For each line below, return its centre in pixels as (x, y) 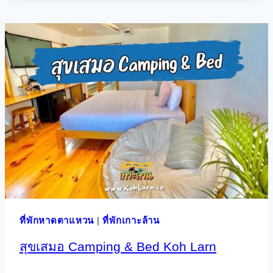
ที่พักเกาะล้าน (131, 220)
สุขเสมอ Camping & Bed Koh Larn (118, 246)
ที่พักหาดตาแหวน (57, 220)
